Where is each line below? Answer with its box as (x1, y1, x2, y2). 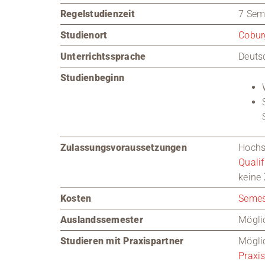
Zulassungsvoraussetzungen (60, 142, 187, 153)
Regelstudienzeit (60, 8, 135, 20)
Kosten (60, 193, 92, 204)
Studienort (60, 30, 108, 41)
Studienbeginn (60, 72, 125, 83)
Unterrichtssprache (60, 51, 146, 62)
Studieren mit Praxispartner (60, 235, 184, 247)
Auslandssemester (60, 214, 143, 225)
